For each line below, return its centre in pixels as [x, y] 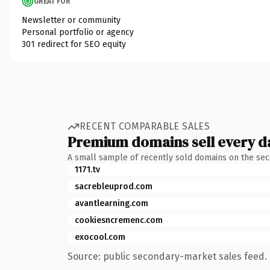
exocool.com [100, 237]
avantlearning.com [111, 203]
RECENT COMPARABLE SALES [145, 126]
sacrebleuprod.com [114, 186]
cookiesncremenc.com [119, 220]
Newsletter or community [71, 20]
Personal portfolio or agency [78, 32]
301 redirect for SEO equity [74, 44]
